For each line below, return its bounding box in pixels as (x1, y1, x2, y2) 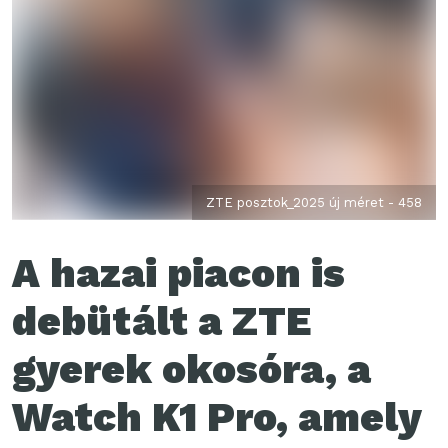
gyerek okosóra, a (12, 345, 371, 393)
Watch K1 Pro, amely (12, 393, 421, 441)
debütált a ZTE (12, 297, 311, 345)
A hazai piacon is (12, 249, 345, 297)
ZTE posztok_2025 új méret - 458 (206, 194, 422, 210)
